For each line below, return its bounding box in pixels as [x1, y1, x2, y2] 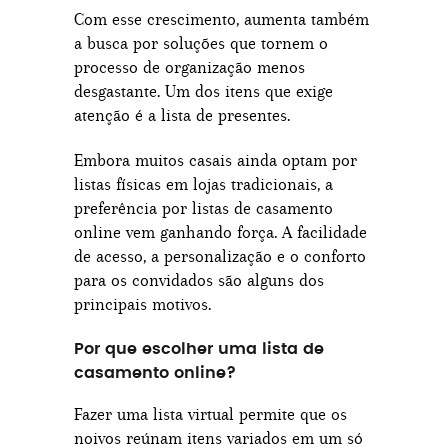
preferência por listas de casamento [74, 198, 333, 218]
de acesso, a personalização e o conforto [74, 246, 366, 266]
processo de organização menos [74, 57, 305, 77]
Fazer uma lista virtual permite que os [74, 404, 347, 424]
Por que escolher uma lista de [74, 341, 324, 357]
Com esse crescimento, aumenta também [74, 9, 369, 29]
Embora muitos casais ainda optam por [74, 150, 357, 170]
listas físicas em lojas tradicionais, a [74, 174, 333, 194]
